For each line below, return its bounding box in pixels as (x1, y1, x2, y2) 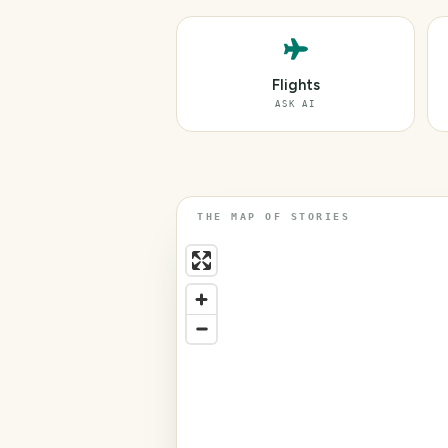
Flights (271, 76, 320, 94)
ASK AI (275, 99, 316, 109)
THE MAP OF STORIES (197, 211, 350, 222)
